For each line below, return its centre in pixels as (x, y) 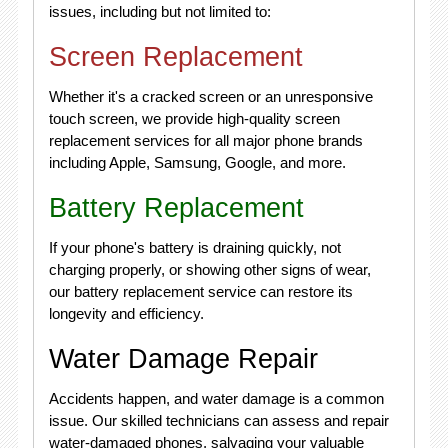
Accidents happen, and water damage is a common (216, 398)
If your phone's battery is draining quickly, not (194, 247)
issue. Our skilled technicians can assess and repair (218, 420)
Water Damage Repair (183, 359)
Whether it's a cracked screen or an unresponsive (210, 96)
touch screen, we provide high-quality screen (194, 118)
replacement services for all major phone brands (205, 140)
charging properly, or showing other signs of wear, (209, 269)
